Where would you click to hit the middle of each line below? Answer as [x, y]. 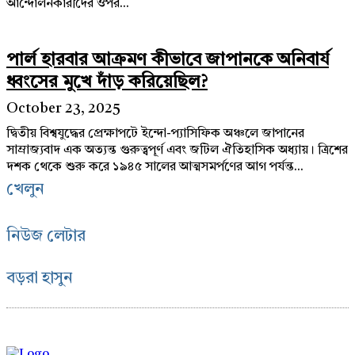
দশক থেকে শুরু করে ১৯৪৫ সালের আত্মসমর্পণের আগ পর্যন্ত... [155, 167]
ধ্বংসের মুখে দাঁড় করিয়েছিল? [107, 82]
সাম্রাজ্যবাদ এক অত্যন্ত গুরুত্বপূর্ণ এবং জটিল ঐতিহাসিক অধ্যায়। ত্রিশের [177, 150]
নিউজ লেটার [46, 237]
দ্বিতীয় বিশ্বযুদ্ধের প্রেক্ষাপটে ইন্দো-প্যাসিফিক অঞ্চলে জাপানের [155, 134]
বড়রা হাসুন [39, 279]
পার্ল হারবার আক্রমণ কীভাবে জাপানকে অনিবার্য [168, 60]
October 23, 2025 [63, 108]
